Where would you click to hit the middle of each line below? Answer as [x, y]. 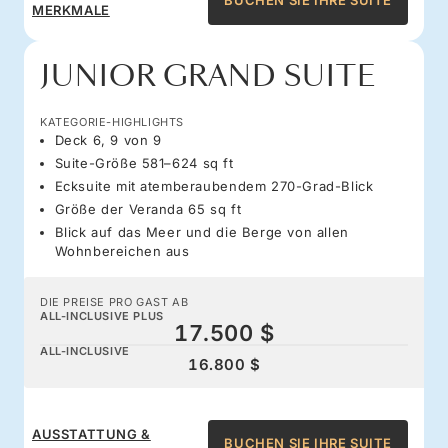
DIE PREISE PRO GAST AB [114, 301]
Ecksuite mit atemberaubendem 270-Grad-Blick [214, 185]
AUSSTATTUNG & [91, 433]
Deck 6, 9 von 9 [108, 139]
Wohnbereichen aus [122, 250]
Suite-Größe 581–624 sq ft [144, 162]
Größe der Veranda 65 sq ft [148, 208]
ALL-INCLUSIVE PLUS [102, 315]
